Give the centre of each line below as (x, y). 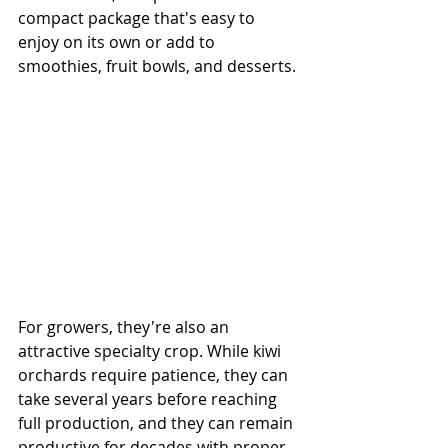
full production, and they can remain (157, 423)
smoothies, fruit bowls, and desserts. (157, 66)
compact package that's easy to (138, 18)
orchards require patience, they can (155, 375)
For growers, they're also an (125, 327)
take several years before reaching (149, 399)
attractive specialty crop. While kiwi (151, 351)
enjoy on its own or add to (118, 42)
